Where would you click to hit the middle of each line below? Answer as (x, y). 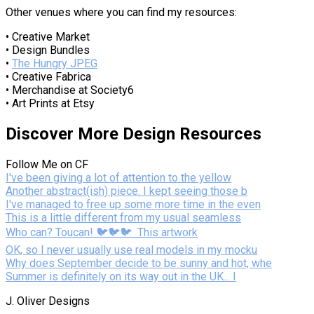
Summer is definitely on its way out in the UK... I (121, 277)
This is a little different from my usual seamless (123, 218)
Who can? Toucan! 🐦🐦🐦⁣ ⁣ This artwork (102, 233)
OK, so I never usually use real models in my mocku (131, 250)
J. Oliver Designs (48, 301)
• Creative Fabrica (48, 77)
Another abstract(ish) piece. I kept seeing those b (127, 191)
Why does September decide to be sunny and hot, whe (139, 264)
